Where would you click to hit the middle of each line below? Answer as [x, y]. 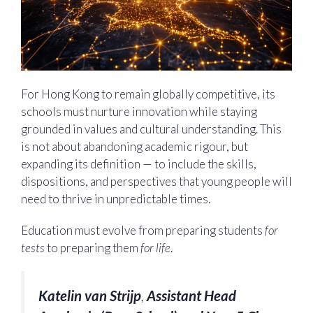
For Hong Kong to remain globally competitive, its [148, 94]
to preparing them [93, 248]
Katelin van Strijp [90, 295]
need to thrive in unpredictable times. [117, 198]
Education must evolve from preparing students [143, 231]
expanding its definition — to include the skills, [139, 163]
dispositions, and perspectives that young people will [156, 181]
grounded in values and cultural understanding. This [151, 129]
